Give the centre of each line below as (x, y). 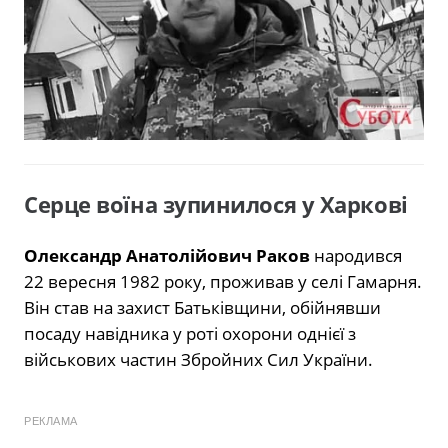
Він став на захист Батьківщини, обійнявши (202, 307)
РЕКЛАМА (51, 420)
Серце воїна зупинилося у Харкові (216, 204)
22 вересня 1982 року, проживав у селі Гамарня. (223, 281)
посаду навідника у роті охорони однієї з (190, 333)
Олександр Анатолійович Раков (167, 255)
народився (356, 255)
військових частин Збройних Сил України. (198, 359)
